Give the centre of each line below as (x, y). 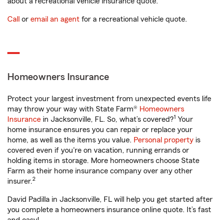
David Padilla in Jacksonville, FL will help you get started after (110, 199)
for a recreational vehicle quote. (133, 19)
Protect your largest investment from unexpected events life (109, 99)
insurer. (20, 181)
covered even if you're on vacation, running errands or (98, 150)
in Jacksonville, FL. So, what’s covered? (107, 119)
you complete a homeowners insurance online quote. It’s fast (109, 210)
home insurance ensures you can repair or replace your (100, 130)
